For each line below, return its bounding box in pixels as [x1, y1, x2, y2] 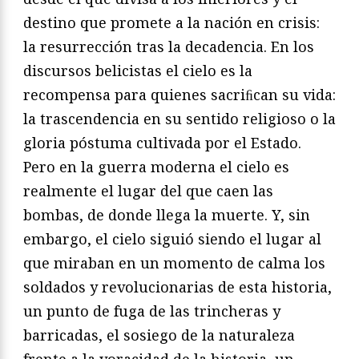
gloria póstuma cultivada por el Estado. [23, 132, 301, 152]
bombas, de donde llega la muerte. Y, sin [23, 204, 310, 224]
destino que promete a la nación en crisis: [23, 12, 320, 32]
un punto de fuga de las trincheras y [23, 301, 280, 321]
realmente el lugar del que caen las [23, 180, 273, 200]
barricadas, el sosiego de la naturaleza [23, 325, 295, 345]
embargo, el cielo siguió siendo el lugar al [23, 228, 321, 248]
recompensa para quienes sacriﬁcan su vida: [23, 84, 336, 104]
